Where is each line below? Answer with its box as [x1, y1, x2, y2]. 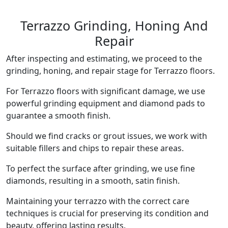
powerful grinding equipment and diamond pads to [6, 98, 205, 109]
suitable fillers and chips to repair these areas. [6, 142, 184, 154]
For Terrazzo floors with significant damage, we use [6, 85, 205, 97]
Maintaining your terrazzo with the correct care [6, 195, 189, 207]
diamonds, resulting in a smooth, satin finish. [6, 175, 180, 186]
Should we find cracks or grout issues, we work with [6, 130, 207, 141]
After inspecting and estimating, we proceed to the [6, 53, 202, 64]
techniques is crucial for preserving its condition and [6, 208, 209, 219]
